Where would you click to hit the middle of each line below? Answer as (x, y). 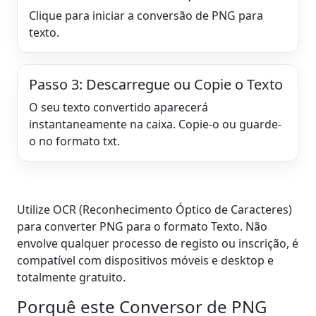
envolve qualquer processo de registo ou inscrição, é (158, 243)
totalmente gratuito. (71, 277)
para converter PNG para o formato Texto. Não (142, 226)
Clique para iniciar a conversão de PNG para (146, 15)
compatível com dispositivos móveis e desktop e (145, 260)
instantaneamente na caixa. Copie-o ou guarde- (155, 124)
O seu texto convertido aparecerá (119, 107)
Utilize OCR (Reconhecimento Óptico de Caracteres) (154, 209)
